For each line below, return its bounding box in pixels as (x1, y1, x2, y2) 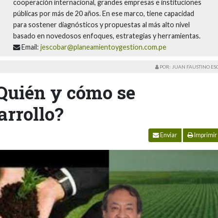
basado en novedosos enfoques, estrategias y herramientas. (13, 32, 200, 40)
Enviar (159, 131, 177, 139)
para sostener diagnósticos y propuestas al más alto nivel (13, 20, 190, 29)
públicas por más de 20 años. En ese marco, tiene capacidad (13, 9, 194, 18)
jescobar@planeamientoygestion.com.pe (40, 43, 166, 51)
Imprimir (193, 131, 217, 139)
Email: (19, 43, 40, 51)
